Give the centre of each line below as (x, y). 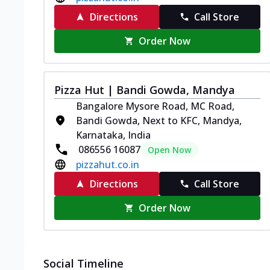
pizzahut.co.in (108, 164)
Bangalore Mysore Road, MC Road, (155, 106)
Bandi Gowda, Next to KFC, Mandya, (159, 120)
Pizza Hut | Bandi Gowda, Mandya (145, 89)
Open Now (169, 149)
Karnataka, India (113, 135)
